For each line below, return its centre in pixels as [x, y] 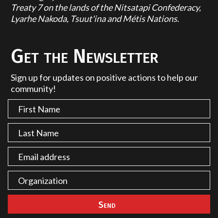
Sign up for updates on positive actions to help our [105, 78]
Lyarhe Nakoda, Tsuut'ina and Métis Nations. [95, 19]
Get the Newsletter [85, 56]
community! [34, 89]
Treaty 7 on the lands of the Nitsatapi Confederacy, [106, 8]
